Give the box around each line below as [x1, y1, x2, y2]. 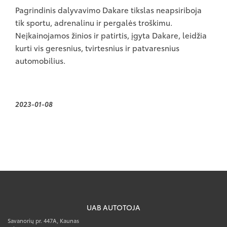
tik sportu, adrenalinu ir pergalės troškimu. [15, 16, 172, 28]
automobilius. [15, 54, 65, 66]
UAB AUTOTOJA [87, 202, 140, 212]
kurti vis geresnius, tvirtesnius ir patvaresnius [15, 42, 179, 53]
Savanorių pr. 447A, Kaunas [8, 216, 79, 224]
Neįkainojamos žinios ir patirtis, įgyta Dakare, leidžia [15, 29, 207, 41]
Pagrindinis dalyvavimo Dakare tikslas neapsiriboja [15, 4, 202, 15]
